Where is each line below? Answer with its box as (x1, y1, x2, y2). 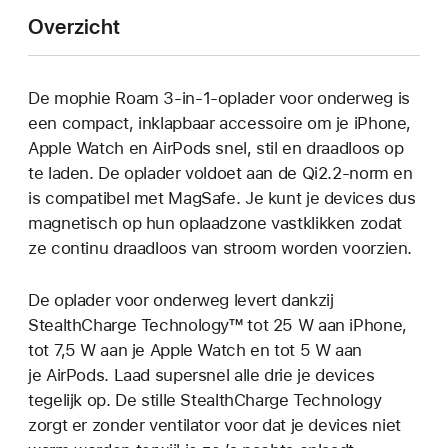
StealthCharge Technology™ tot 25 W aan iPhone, (28, 315, 407, 336)
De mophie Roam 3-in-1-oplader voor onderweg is (28, 88, 410, 108)
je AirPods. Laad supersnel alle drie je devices (28, 365, 375, 386)
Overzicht (28, 14, 121, 39)
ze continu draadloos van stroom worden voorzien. (28, 238, 413, 258)
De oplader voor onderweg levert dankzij (28, 290, 334, 311)
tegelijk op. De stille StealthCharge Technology (28, 390, 382, 411)
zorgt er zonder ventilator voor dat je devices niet (28, 415, 401, 436)
